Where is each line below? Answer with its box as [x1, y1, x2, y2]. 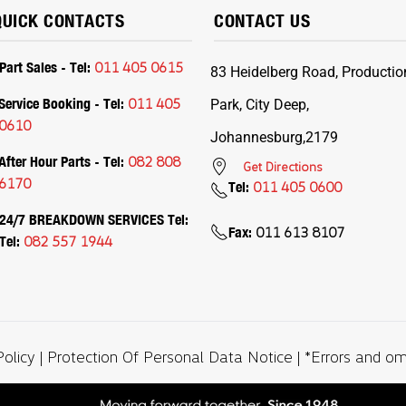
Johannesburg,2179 [210, 129, 338, 146]
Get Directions [243, 159, 323, 174]
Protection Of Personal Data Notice [47, 346, 297, 366]
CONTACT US [214, 7, 310, 33]
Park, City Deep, [210, 96, 309, 113]
